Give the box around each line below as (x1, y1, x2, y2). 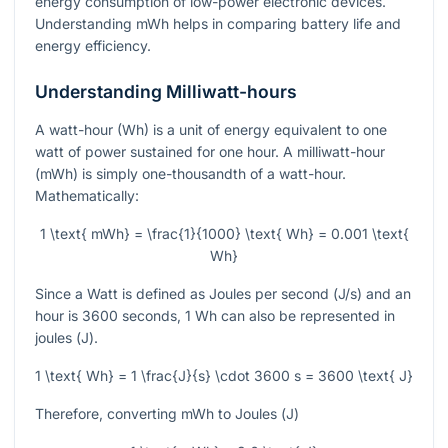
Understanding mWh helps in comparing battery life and (35, 14, 401, 32)
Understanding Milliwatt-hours (35, 80, 297, 102)
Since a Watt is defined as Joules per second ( (35, 284, 338, 302)
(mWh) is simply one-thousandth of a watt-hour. (35, 164, 346, 182)
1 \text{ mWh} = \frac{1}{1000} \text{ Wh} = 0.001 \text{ (39, 224, 409, 242)
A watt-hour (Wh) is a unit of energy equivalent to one (35, 120, 387, 138)
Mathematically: (35, 186, 139, 204)
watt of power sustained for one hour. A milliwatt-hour (35, 142, 385, 160)
